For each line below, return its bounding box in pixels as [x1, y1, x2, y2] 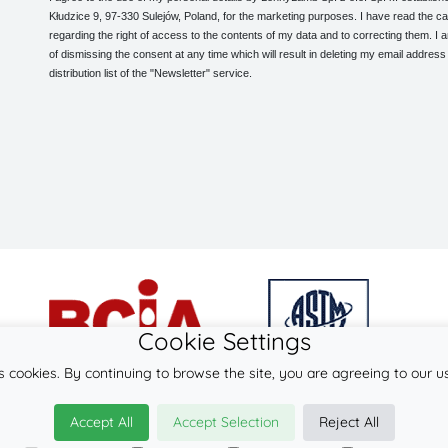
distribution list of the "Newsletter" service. [48, 67, 252, 80]
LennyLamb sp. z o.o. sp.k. [156, 411, 350, 432]
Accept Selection [172, 413, 279, 431]
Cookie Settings [137, 326, 311, 356]
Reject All [318, 413, 379, 431]
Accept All [69, 413, 133, 431]
